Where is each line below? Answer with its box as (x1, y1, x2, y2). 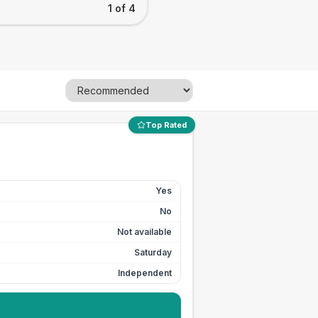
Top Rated (146, 120, 187, 130)
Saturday (134, 247, 172, 258)
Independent (118, 268, 172, 278)
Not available (117, 226, 172, 237)
